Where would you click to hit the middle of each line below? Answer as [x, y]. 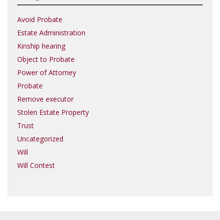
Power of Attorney [47, 72]
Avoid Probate [40, 19]
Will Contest [36, 165]
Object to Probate [46, 59]
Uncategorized [40, 139]
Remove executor [45, 99]
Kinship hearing [41, 46]
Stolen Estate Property [53, 112]
